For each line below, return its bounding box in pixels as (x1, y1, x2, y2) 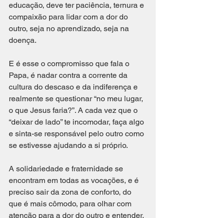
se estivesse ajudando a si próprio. (9, 140, 129, 150)
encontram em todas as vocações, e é (9, 175, 141, 185)
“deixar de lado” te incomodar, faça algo (9, 117, 146, 127)
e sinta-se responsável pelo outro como (9, 128, 146, 138)
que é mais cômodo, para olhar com (9, 199, 133, 208)
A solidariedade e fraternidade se (9, 163, 125, 173)
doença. (9, 35, 36, 45)
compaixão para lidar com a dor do (9, 12, 130, 21)
